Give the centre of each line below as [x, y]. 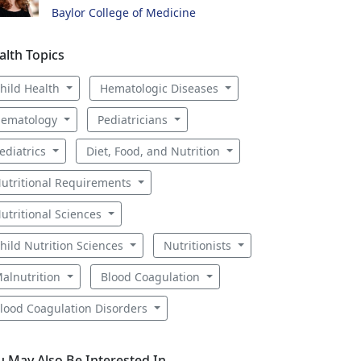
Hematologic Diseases [160, 88]
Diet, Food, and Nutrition [154, 151]
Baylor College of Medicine [124, 12]
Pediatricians [134, 120]
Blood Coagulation [151, 277]
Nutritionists [199, 245]
